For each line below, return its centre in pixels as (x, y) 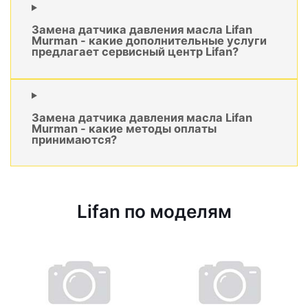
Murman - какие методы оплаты (124, 129)
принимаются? (74, 140)
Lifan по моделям (154, 212)
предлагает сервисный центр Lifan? (135, 52)
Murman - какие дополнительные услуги (149, 41)
